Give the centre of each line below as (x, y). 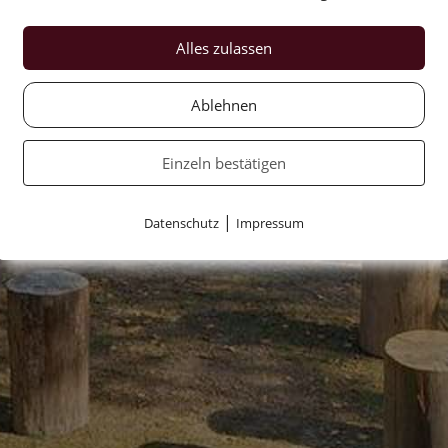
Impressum (270, 223)
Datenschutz (181, 223)
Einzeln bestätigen (224, 163)
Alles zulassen (224, 48)
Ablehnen (224, 105)
